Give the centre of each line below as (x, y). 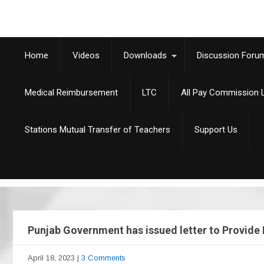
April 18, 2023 (51, 258)
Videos (86, 55)
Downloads (145, 55)
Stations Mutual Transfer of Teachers (98, 130)
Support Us (216, 130)
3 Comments (103, 258)
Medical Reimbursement (71, 93)
